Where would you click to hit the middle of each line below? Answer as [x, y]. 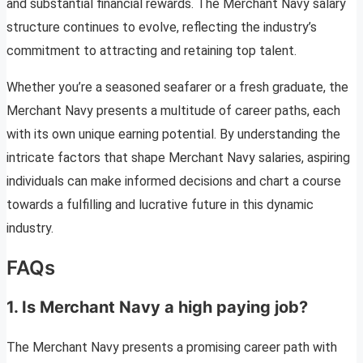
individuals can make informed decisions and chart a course [174, 181]
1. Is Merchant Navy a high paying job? [157, 307]
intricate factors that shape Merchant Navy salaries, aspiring [178, 157]
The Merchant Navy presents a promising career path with [172, 347]
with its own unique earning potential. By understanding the [173, 134]
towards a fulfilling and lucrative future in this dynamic [160, 204]
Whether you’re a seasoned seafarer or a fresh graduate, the [177, 87]
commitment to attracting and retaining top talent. [152, 50]
